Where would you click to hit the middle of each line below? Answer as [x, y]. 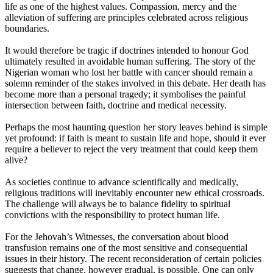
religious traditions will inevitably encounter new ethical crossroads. [135, 193]
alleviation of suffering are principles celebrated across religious [126, 18]
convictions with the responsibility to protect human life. [112, 215]
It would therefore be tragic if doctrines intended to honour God [127, 51]
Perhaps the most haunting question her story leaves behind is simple [136, 127]
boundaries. [27, 29]
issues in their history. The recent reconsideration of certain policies [133, 259]
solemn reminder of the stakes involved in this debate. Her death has [135, 83]
